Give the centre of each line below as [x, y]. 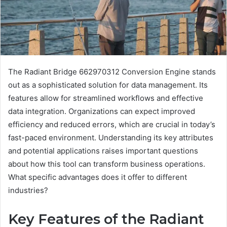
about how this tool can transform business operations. [107, 164]
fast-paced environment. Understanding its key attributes [111, 138]
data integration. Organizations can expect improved [102, 111]
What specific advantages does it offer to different [98, 177]
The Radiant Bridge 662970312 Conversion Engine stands [112, 72]
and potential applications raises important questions [103, 151]
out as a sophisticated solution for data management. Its [108, 85]
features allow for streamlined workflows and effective [106, 98]
